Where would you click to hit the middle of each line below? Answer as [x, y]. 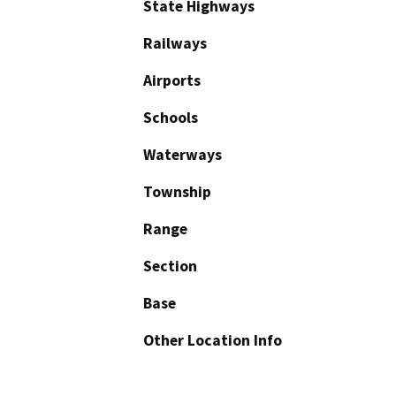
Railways [175, 44]
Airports [172, 81]
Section [170, 267]
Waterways [183, 155]
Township [177, 192]
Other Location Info [213, 341]
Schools [171, 118]
